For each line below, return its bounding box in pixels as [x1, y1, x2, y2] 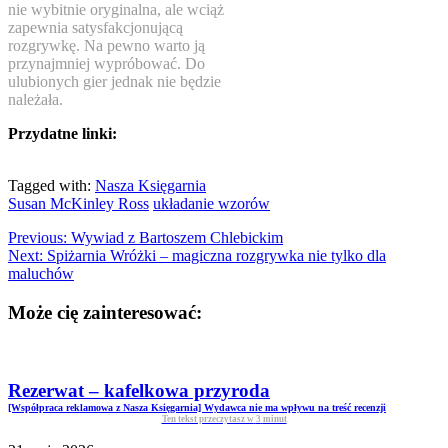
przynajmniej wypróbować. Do [8, 55, 205, 73]
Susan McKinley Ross [8, 195, 149, 213]
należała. [8, 91, 63, 109]
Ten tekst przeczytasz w [161, 413, 254, 424]
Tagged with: [8, 177, 95, 195]
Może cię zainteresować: [8, 302, 202, 324]
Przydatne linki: [8, 125, 117, 143]
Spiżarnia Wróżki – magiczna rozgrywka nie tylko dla [43, 247, 386, 265]
